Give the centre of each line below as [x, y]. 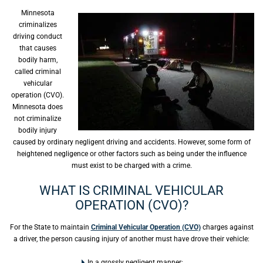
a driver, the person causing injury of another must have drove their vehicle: [131, 239]
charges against [227, 227]
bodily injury [38, 130]
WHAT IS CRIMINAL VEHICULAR [131, 190]
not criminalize [38, 119]
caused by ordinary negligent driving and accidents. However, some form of [131, 142]
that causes [38, 48]
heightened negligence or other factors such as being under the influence [131, 154]
